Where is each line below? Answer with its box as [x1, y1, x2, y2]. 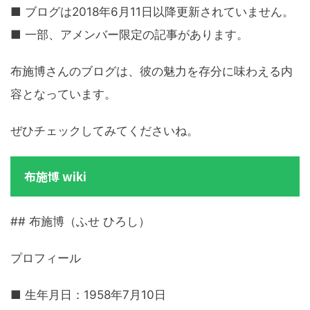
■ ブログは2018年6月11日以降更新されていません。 [10, 5, 294, 19]
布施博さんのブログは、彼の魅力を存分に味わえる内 [10, 64, 293, 79]
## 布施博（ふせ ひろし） [10, 215, 150, 229]
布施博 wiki [24, 167, 86, 185]
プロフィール [10, 251, 81, 266]
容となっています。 [10, 87, 116, 102]
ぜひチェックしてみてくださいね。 [10, 124, 199, 138]
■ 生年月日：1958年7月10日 [10, 288, 166, 302]
